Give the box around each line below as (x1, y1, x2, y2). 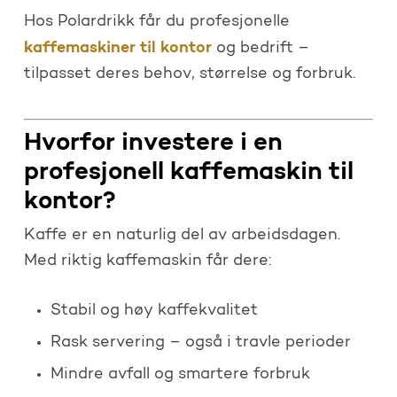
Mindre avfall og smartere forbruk (50, 366, 310, 383)
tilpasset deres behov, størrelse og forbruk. (23, 66, 355, 82)
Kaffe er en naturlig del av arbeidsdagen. (23, 227, 340, 244)
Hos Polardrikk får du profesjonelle (23, 13, 290, 30)
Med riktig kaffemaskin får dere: (23, 253, 271, 269)
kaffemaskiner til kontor (23, 39, 212, 57)
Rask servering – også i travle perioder (50, 334, 351, 351)
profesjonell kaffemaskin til (23, 160, 354, 185)
